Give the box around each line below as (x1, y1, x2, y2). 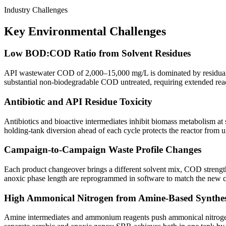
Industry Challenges (4, 5, 68, 14)
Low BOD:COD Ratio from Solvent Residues (4, 48, 191, 59)
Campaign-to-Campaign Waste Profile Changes (4, 144, 201, 155)
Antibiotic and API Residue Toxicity (4, 96, 152, 107)
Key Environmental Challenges (4, 24, 166, 38)
